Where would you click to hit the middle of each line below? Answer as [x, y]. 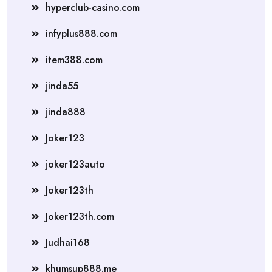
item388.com [74, 59]
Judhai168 [68, 242]
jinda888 [66, 112]
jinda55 [62, 86]
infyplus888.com [81, 33]
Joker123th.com [80, 216]
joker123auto [75, 164]
